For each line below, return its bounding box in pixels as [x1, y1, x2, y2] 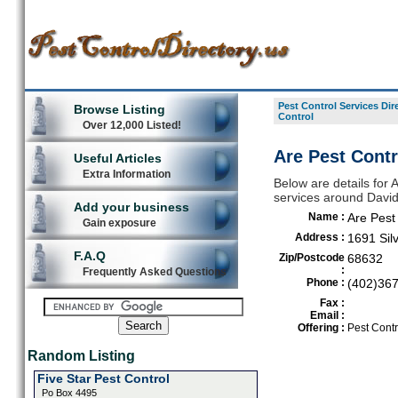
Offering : [297, 322, 345, 334]
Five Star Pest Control [36, 371, 170, 386]
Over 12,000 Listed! [82, 119, 181, 131]
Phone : [306, 276, 345, 289]
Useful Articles [73, 151, 162, 165]
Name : [307, 211, 345, 223]
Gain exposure [82, 217, 156, 229]
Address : [294, 231, 345, 243]
